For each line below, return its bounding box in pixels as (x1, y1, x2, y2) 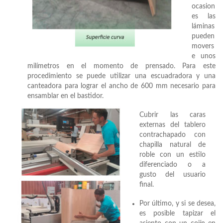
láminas (192, 23, 215, 30)
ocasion (192, 3, 215, 10)
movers (192, 43, 214, 50)
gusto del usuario (139, 171, 206, 179)
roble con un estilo (139, 151, 206, 159)
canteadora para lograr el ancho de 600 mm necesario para (27, 83, 216, 90)
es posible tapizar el (139, 210, 216, 218)
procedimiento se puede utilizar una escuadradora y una (27, 73, 216, 80)
